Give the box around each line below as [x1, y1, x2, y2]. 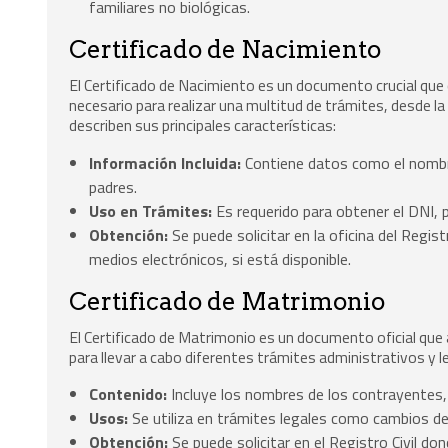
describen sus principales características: [69, 112, 337, 137]
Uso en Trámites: [89, 198, 213, 223]
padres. [89, 174, 138, 199]
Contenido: [89, 382, 168, 407]
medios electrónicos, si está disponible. [89, 246, 352, 271]
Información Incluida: [89, 150, 242, 175]
